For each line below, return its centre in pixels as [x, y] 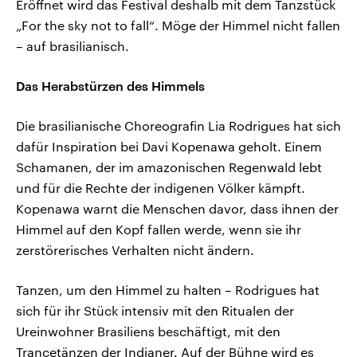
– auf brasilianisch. [73, 46]
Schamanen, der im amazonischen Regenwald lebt [169, 167]
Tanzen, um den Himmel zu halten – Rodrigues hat [168, 290]
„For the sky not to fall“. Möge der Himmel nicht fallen [178, 25]
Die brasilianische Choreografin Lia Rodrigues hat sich [178, 126]
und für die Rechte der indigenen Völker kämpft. [161, 188]
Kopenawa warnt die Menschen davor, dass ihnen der [177, 209]
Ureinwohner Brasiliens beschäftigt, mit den [148, 331]
